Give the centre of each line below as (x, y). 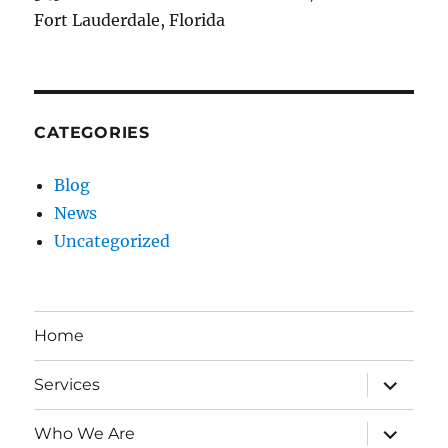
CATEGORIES (92, 132)
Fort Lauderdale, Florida (130, 19)
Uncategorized (112, 240)
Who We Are (85, 434)
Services (67, 385)
